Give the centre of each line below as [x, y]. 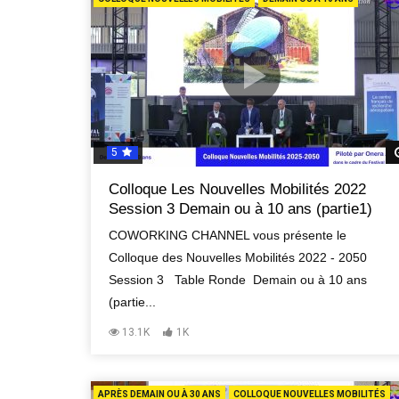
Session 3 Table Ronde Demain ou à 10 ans [238, 279]
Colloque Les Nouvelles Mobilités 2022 [237, 189]
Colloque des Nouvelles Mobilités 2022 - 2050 [238, 257]
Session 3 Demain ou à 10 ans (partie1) [240, 208]
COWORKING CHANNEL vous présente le [228, 235]
